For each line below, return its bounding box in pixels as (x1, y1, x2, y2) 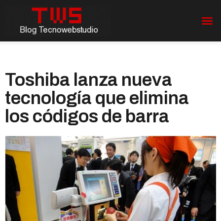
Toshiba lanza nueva (5, 70, 172, 90)
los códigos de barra (5, 106, 169, 126)
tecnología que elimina (5, 88, 189, 108)
